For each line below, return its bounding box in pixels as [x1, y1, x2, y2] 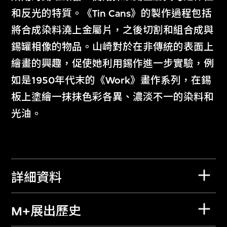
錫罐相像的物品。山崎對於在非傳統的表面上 [11, 41, 214, 53]
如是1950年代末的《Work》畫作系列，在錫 [11, 74, 212, 86]
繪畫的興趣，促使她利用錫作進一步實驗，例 [11, 57, 214, 69]
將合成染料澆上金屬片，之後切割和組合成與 [11, 24, 214, 36]
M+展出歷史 [11, 204, 82, 219]
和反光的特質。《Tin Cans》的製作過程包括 [11, 7, 212, 19]
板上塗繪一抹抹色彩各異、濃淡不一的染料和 [11, 91, 214, 103]
